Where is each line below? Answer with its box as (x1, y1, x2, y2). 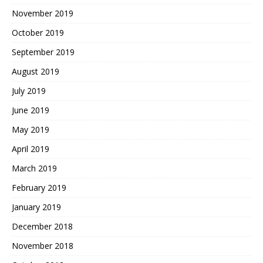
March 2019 (12, 163, 57, 174)
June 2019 (12, 104, 49, 116)
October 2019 (12, 27, 64, 39)
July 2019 (12, 85, 46, 97)
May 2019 (12, 124, 49, 136)
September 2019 (12, 46, 75, 58)
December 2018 (12, 221, 73, 232)
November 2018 (12, 240, 73, 252)
